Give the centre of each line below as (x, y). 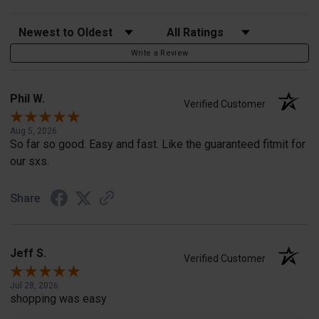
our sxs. (30, 161)
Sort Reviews (39, 27)
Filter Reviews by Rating (210, 27)
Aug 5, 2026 (33, 131)
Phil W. (27, 98)
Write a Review (159, 53)
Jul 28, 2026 (34, 285)
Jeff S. (28, 253)
